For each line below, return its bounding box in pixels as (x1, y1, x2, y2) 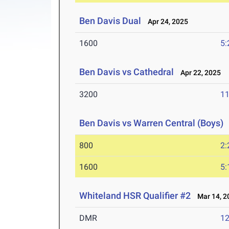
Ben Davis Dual (79, 15, 142, 27)
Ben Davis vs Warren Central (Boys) (79, 118, 224, 129)
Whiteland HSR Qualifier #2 (79, 190, 193, 201)
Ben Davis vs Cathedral (79, 66, 174, 78)
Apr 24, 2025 (143, 17, 189, 26)
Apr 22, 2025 (176, 68, 221, 77)
